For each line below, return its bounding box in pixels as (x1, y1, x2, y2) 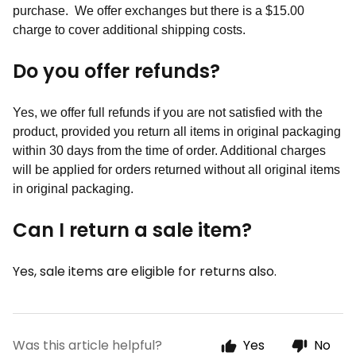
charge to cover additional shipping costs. (13, 23, 252, 37)
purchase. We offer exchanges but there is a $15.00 (13, 4, 304, 17)
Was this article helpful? (13, 336, 162, 354)
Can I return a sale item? (13, 217, 252, 243)
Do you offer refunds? (13, 58, 220, 84)
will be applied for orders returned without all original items (13, 163, 340, 176)
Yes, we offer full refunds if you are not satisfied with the (13, 106, 323, 119)
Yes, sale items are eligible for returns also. (13, 262, 277, 281)
